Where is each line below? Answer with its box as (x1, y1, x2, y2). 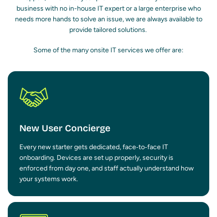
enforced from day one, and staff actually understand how (19, 164, 194, 173)
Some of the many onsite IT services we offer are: (33, 46, 184, 55)
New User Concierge (19, 123, 113, 134)
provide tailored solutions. (69, 26, 148, 34)
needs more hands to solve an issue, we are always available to (15, 15, 202, 24)
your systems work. (19, 175, 78, 184)
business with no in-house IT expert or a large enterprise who (16, 4, 201, 13)
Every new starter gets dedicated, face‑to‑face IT (19, 143, 168, 152)
